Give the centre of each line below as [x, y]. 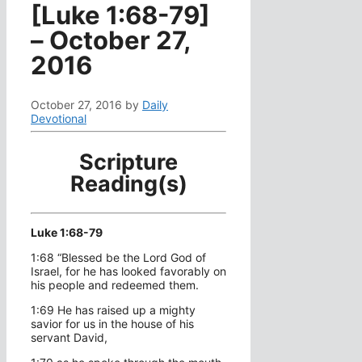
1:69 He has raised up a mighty [113, 310]
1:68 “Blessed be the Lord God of [118, 258]
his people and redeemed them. [115, 285]
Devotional [59, 119]
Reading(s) [128, 183]
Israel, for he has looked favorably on [128, 271]
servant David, [69, 338]
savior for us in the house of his [112, 324]
